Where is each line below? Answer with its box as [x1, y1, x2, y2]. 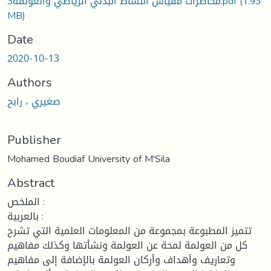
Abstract [7, 171, 54, 194]
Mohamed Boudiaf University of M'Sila [7, 149, 170, 168]
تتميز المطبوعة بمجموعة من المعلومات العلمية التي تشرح [7, 221, 252, 240]
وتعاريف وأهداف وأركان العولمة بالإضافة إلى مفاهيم [7, 250, 235, 269]
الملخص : [7, 192, 40, 211]
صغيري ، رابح [7, 91, 60, 111]
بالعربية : [7, 206, 39, 226]
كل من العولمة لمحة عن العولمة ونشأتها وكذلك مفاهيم [7, 235, 247, 255]
